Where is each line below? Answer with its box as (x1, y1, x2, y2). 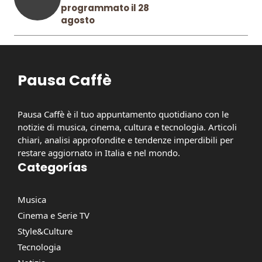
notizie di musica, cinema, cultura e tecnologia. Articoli (18, 121, 237, 133)
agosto (61, 14, 95, 27)
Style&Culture (18, 225, 73, 237)
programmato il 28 (61, 2, 149, 15)
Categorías (18, 159, 87, 176)
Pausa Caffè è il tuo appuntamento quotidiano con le (18, 108, 229, 120)
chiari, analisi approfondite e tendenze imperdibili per (18, 134, 233, 146)
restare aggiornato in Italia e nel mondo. (18, 147, 180, 159)
